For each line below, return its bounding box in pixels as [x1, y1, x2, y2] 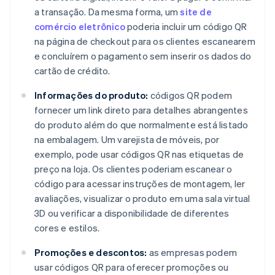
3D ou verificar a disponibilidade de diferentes [34, 206, 230, 219]
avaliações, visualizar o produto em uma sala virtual [34, 192, 250, 204]
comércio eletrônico [34, 20, 125, 33]
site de [180, 5, 212, 18]
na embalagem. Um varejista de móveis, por [34, 133, 220, 145]
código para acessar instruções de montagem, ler [34, 177, 246, 190]
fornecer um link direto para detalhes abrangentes [34, 103, 248, 116]
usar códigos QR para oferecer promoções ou [34, 260, 229, 273]
